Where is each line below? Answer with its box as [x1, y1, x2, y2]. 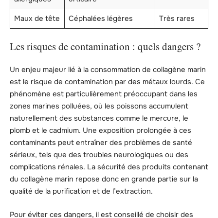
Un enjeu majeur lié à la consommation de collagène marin [10, 65, 206, 75]
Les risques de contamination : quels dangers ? [10, 39, 200, 53]
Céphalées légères [68, 14, 133, 24]
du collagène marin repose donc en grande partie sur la [10, 174, 198, 184]
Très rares [159, 14, 195, 24]
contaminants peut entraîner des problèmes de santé [10, 138, 192, 148]
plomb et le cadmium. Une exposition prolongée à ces [10, 126, 191, 136]
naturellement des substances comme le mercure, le [10, 113, 188, 124]
